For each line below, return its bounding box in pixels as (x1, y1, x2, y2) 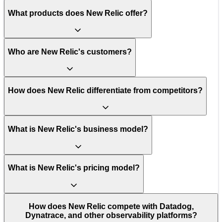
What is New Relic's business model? (8, 125, 148, 134)
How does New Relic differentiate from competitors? (8, 86, 203, 95)
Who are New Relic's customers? (8, 47, 132, 56)
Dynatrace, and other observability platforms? (25, 211, 197, 220)
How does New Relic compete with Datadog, (28, 202, 194, 211)
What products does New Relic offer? (8, 8, 148, 17)
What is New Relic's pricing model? (8, 164, 140, 172)
